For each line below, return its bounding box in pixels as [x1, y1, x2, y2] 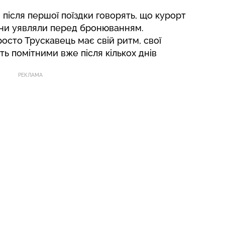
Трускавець [25, 35, 75, 46]
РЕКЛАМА [18, 72, 43, 78]
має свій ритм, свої [75, 35, 161, 46]
